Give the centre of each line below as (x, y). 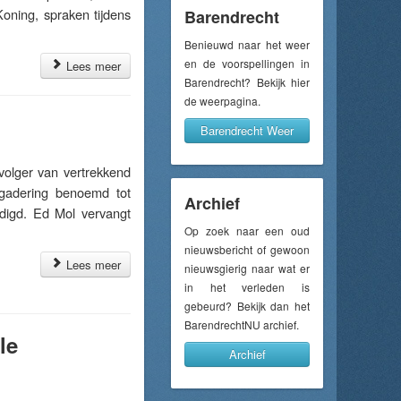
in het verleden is (247, 287)
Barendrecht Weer (247, 130)
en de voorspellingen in (247, 63)
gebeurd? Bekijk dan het (247, 306)
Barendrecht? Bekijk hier (247, 82)
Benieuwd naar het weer (247, 44)
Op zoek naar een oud (247, 230)
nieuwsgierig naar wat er (247, 268)
